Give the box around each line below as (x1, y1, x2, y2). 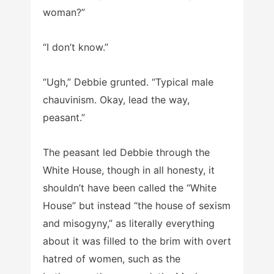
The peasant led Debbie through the (43, 146, 210, 158)
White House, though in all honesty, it (43, 163, 215, 176)
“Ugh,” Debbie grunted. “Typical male (43, 75, 213, 88)
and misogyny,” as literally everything (43, 217, 215, 229)
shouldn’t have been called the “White (43, 181, 217, 194)
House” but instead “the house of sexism (43, 199, 231, 212)
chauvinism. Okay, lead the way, (43, 93, 190, 106)
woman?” (43, 6, 85, 18)
